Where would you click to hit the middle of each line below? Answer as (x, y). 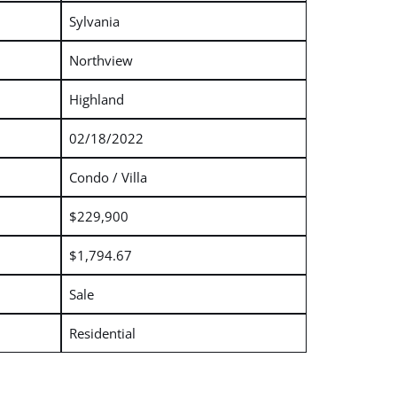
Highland (96, 99)
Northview (101, 60)
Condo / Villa (108, 177)
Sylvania (94, 21)
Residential (102, 333)
